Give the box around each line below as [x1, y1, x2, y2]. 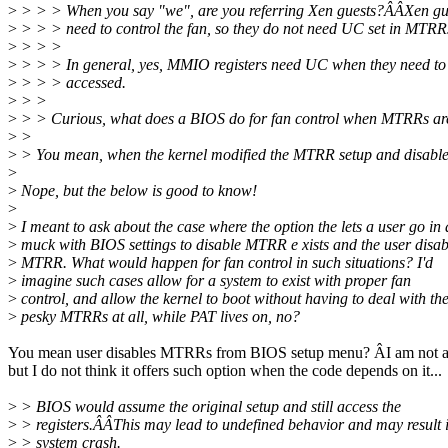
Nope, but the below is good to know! [17, 182, 257, 200]
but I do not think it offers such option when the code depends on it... [8, 362, 442, 380]
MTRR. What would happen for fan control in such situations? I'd [17, 254, 433, 272]
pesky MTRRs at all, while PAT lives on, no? [17, 308, 300, 326]
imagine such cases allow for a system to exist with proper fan [17, 272, 411, 290]
